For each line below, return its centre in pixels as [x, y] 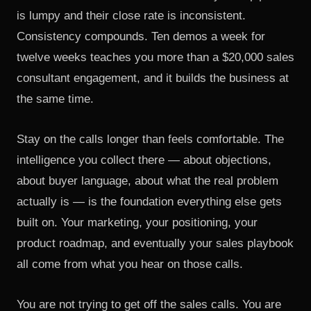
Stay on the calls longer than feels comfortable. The [150, 139]
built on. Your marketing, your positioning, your [137, 222]
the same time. [55, 99]
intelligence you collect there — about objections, [144, 160]
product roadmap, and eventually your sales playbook [155, 243]
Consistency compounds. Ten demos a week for [141, 36]
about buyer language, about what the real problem [148, 181]
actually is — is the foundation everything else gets [149, 202]
